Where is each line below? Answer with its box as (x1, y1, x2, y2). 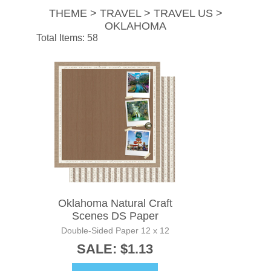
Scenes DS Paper (71, 210, 158, 223)
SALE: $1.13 (77, 241, 153, 257)
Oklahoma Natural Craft (57, 197, 172, 210)
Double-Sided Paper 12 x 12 (60, 226, 169, 236)
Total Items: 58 (36, 33, 98, 44)
